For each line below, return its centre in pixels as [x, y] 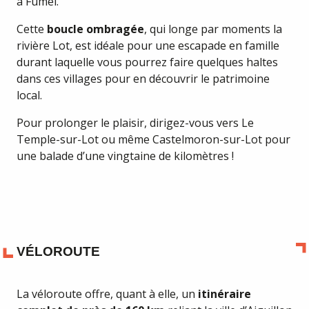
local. [29, 95]
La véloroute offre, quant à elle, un [107, 294]
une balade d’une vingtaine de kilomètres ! [125, 156]
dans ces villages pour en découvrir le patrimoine [143, 79]
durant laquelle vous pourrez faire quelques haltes [147, 62]
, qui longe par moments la [213, 29]
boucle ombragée [96, 29]
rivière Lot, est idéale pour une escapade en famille [148, 46]
